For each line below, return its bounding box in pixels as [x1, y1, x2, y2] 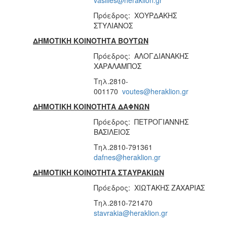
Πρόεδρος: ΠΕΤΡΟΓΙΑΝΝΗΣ [94, 116, 188, 127]
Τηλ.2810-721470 [94, 197, 155, 208]
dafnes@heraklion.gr [94, 152, 161, 162]
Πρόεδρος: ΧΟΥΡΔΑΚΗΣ [94, 10, 177, 20]
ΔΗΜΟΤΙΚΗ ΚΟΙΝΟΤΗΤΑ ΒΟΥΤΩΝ [33, 35, 148, 46]
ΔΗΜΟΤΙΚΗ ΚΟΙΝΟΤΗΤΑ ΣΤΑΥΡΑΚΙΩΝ [33, 167, 164, 177]
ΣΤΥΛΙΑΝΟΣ [94, 20, 133, 30]
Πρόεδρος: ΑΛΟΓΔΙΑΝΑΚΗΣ [94, 50, 188, 61]
